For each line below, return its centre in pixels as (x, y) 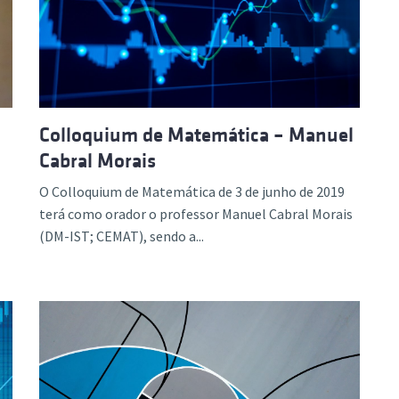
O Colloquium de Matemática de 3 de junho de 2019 (192, 191)
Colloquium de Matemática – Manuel (196, 135)
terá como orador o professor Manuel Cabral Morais (196, 214)
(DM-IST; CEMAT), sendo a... (122, 236)
